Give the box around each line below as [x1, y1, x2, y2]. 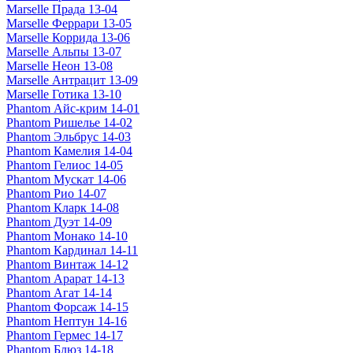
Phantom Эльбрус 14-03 [6, 129, 131, 143]
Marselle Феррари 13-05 [6, 16, 132, 30]
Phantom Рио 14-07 [6, 186, 106, 200]
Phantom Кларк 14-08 [6, 200, 119, 214]
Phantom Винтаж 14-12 [6, 257, 128, 271]
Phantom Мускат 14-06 [6, 172, 126, 186]
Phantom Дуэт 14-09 [6, 214, 112, 229]
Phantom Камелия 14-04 [6, 143, 132, 158]
